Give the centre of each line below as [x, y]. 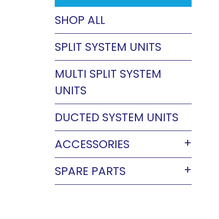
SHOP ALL [80, 20]
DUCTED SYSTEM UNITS [117, 117]
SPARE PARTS [90, 171]
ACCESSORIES [92, 144]
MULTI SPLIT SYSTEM [108, 74]
